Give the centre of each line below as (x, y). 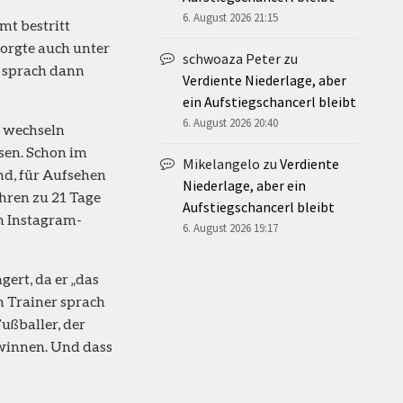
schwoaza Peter (232, 58)
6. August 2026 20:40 (230, 122)
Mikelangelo (221, 163)
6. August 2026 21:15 (230, 17)
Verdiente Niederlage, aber (264, 80)
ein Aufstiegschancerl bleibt (269, 101)
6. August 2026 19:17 (230, 228)
